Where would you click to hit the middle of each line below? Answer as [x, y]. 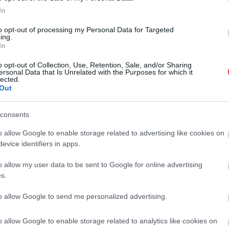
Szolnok [78, 16]
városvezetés [112, 16]
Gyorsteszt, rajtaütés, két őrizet [156, 47]
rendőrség [49, 16]
